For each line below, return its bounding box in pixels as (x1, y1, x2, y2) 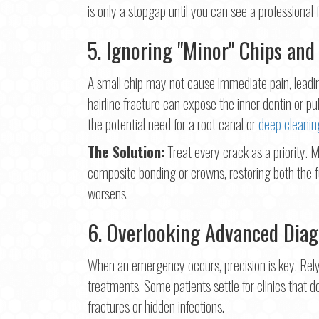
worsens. (88, 182, 128, 204)
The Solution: (88, 141, 164, 163)
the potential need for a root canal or (88, 113, 258, 135)
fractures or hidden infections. (88, 296, 224, 318)
